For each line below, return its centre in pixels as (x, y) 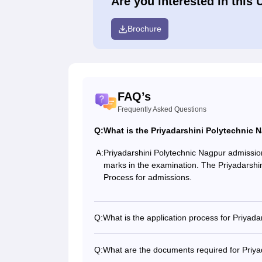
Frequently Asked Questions (162, 110)
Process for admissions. (149, 177)
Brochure (144, 29)
